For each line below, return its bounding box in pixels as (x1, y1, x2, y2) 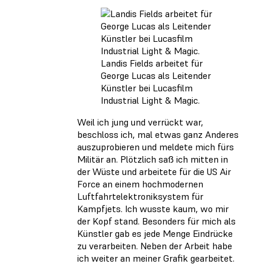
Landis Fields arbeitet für (101, 57, 203, 70)
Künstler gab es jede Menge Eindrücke (77, 227, 233, 240)
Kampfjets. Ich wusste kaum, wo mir (77, 203, 229, 215)
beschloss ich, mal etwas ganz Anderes (77, 128, 239, 141)
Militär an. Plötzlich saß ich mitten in (77, 153, 228, 166)
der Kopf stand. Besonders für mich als (77, 215, 236, 227)
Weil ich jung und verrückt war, (77, 116, 203, 128)
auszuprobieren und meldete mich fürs (77, 141, 234, 153)
